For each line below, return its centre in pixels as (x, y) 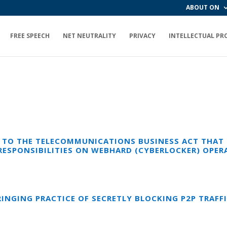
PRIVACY (142, 36)
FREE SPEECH (30, 36)
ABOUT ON (203, 7)
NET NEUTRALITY (89, 36)
